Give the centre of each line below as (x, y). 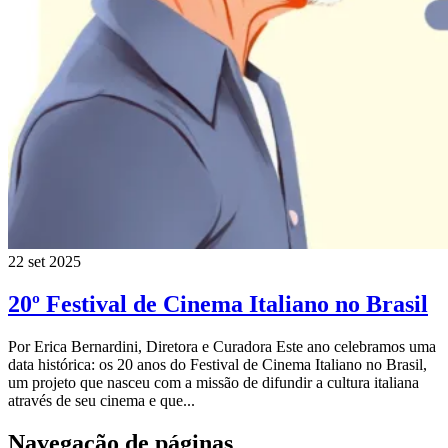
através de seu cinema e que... (101, 401)
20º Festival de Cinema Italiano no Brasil (218, 304)
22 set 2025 (44, 262)
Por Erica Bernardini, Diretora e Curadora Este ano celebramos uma (222, 347)
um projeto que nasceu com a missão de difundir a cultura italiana (213, 383)
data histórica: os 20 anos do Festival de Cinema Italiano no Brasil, (217, 365)
